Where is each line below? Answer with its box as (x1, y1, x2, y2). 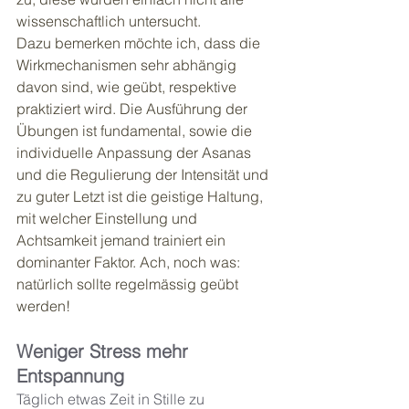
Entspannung (16, 364, 124, 388)
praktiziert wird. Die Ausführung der (16, 100, 251, 119)
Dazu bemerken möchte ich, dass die (16, 34, 264, 53)
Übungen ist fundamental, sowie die (16, 121, 256, 141)
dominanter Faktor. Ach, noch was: (16, 253, 244, 272)
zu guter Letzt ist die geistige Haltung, (16, 187, 267, 206)
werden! (16, 297, 74, 316)
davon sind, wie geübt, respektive (16, 78, 240, 97)
